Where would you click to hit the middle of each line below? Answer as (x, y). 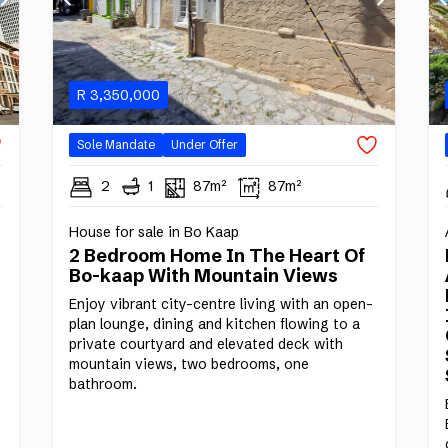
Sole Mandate (115, 145)
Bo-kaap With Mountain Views (203, 276)
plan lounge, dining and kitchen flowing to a (214, 324)
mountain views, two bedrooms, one (188, 364)
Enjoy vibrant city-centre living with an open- (220, 304)
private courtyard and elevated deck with (205, 344)
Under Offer (204, 145)
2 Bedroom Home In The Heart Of (216, 256)
